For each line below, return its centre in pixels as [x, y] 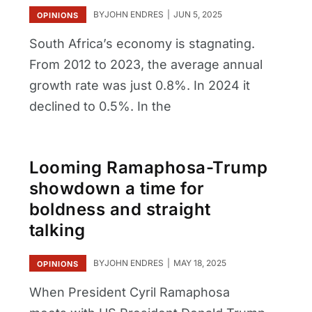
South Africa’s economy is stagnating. [142, 43]
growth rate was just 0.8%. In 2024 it [139, 85]
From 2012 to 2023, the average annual [146, 64]
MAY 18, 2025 [198, 263]
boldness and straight [120, 210]
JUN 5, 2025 [196, 14]
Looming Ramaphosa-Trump [148, 168]
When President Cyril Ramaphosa [129, 292]
